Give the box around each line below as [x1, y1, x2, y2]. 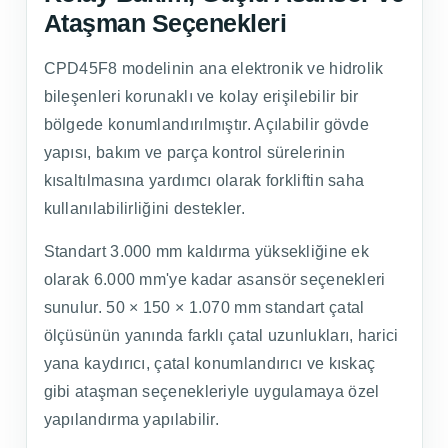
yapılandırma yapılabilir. [43, 410, 220, 428]
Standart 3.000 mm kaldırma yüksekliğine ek [43, 242, 370, 260]
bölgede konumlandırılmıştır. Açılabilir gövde [43, 115, 369, 133]
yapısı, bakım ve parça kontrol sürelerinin [43, 143, 346, 161]
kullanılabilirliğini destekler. [43, 199, 245, 217]
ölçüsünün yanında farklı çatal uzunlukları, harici [43, 326, 399, 344]
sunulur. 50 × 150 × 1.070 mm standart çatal [43, 298, 365, 316]
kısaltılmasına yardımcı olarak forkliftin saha [43, 171, 365, 189]
